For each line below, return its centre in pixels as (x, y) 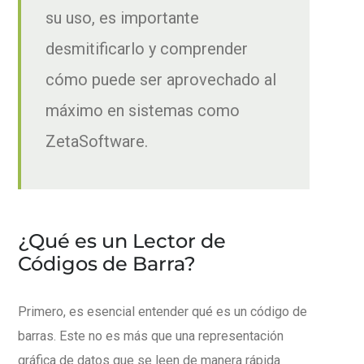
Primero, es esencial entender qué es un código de (162, 311)
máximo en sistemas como (143, 110)
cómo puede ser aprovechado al (161, 79)
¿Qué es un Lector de (122, 240)
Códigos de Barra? (107, 263)
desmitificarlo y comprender (147, 48)
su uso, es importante (122, 17)
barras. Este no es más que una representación (151, 336)
